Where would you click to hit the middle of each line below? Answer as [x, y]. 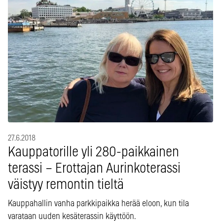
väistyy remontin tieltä [66, 185]
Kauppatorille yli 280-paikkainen [93, 153]
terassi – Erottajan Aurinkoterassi [94, 169]
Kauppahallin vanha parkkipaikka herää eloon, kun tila [98, 204]
